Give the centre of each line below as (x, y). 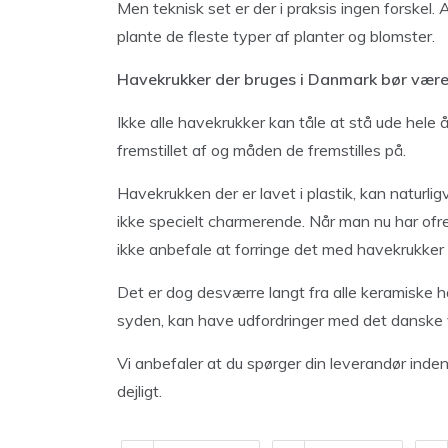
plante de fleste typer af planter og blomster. (276, 36)
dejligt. (139, 391)
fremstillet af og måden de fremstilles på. (261, 150)
